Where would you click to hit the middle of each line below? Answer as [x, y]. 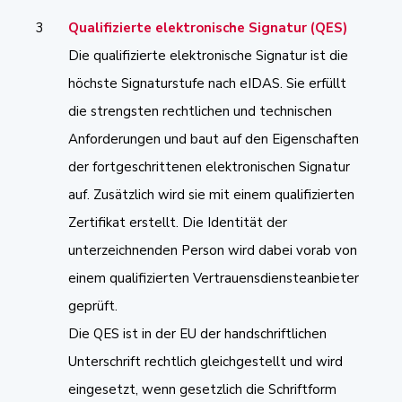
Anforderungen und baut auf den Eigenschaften [214, 139]
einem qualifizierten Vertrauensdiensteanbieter [214, 278]
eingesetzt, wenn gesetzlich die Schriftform [202, 389]
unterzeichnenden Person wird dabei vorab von [213, 250]
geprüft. [93, 306]
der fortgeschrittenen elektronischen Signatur [209, 166]
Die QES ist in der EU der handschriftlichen [197, 333]
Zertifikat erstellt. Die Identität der [178, 222]
